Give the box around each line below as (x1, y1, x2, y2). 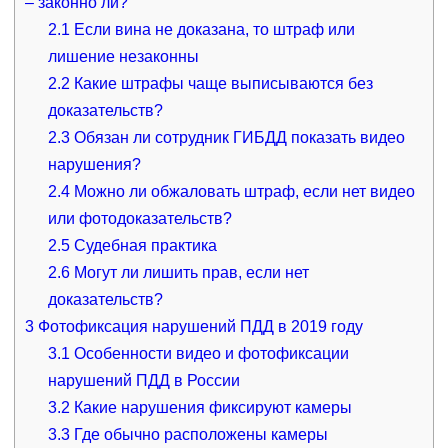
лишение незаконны (48, 47, 200, 65)
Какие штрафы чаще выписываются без (70, 74, 374, 92)
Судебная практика (70, 236, 218, 254)
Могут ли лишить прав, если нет (70, 263, 310, 281)
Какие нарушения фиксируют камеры (70, 398, 353, 416)
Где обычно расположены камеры (70, 425, 329, 443)
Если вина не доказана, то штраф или (70, 20, 356, 38)
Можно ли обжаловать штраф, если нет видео (70, 182, 416, 200)
